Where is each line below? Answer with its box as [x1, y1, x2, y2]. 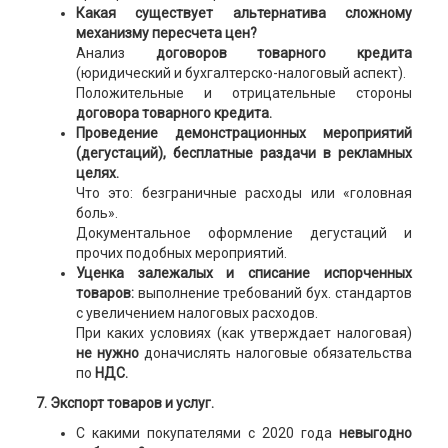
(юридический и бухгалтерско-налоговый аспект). [75, 65, 406, 82]
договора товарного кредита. [75, 105, 272, 122]
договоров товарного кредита [124, 45, 413, 62]
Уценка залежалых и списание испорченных [75, 265, 413, 282]
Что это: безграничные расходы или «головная [75, 185, 413, 202]
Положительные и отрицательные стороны [75, 85, 413, 102]
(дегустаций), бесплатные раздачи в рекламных [75, 145, 413, 162]
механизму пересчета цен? [75, 25, 257, 42]
